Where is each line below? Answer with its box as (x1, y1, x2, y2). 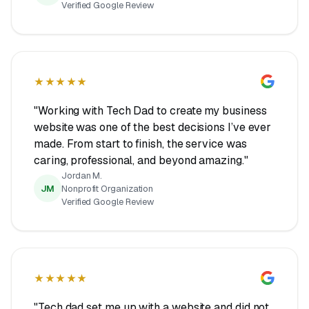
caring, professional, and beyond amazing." (34, 152, 248, 168)
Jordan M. (61, 169, 103, 181)
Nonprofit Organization (61, 182, 154, 195)
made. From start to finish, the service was (34, 136, 247, 151)
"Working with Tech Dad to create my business (34, 103, 267, 118)
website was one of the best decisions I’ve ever (34, 119, 272, 134)
